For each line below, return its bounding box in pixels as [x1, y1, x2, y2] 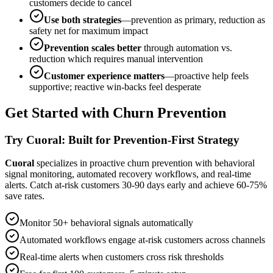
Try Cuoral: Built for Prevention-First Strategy [5, 133, 239, 146]
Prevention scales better [44, 42, 141, 53]
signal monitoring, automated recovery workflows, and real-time [5, 169, 251, 180]
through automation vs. [141, 42, 232, 53]
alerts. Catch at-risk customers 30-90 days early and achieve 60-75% [5, 180, 267, 191]
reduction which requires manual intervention [29, 53, 203, 64]
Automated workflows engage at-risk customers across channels [19, 235, 265, 246]
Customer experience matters [44, 70, 165, 81]
